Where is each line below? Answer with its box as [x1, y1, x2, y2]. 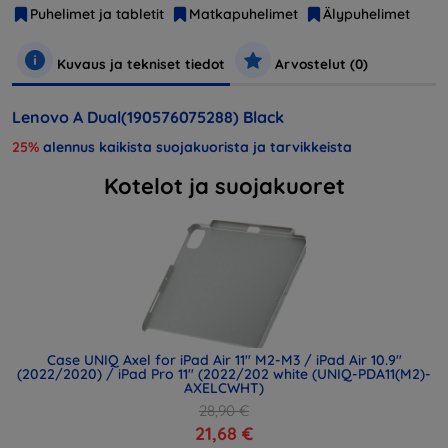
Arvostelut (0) [271, 54, 368, 72]
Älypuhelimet [323, 4, 410, 23]
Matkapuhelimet [189, 4, 298, 23]
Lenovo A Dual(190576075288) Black [12, 106, 284, 127]
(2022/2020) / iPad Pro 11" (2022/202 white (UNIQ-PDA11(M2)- [17, 364, 431, 383]
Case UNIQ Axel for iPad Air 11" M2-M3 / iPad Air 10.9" [46, 350, 402, 369]
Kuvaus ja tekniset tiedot [53, 54, 225, 72]
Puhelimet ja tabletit [30, 4, 164, 23]
